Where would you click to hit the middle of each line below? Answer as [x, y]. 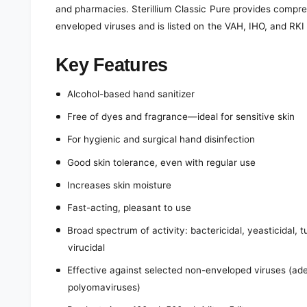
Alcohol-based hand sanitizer [131, 94]
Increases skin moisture [119, 185]
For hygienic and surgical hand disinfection [161, 139]
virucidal [87, 247]
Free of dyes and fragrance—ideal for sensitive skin [181, 117]
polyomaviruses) [105, 287]
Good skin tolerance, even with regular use [161, 162]
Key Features [112, 64]
